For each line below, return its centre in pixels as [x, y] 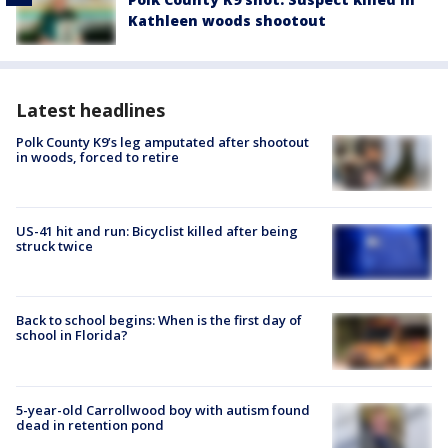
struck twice [54, 246]
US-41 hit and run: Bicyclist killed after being [157, 231]
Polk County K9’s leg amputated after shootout [162, 141]
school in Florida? [72, 335]
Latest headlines [90, 109]
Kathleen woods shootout [227, 20]
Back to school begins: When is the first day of [159, 320]
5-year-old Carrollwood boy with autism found [163, 409]
